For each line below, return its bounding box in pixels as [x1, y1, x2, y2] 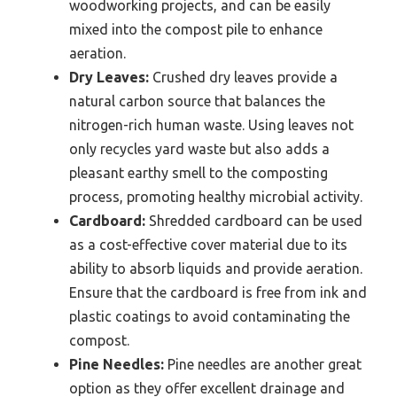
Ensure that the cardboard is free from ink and [69, 284, 367, 300]
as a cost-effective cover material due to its [69, 236, 347, 253]
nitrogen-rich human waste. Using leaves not [69, 116, 354, 133]
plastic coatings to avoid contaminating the [69, 307, 350, 324]
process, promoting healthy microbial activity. [69, 188, 362, 205]
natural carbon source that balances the [69, 92, 325, 109]
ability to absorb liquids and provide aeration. [69, 260, 362, 276]
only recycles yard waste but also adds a [69, 140, 330, 157]
